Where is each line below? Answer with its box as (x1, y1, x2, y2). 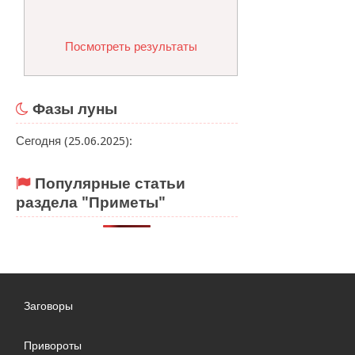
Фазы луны (32, 101, 117, 118)
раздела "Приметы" (16, 194, 166, 212)
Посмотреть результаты (64, 40, 197, 55)
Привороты (24, 338, 82, 352)
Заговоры (24, 300, 74, 313)
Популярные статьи (35, 175, 185, 193)
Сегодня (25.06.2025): (16, 134, 132, 149)
